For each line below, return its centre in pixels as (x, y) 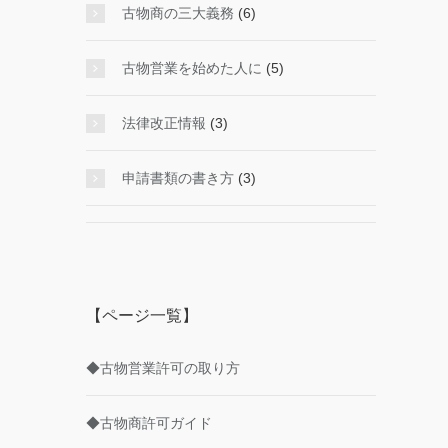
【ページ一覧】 (142, 315)
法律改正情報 (164, 123)
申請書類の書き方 (178, 178)
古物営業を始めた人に (192, 68)
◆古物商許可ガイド (149, 423)
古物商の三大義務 (178, 13)
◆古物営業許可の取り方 (163, 368)
